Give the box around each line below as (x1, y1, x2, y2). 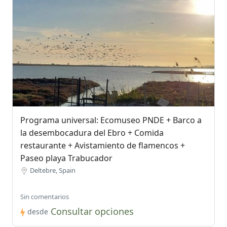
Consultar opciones (51, 205, 134, 217)
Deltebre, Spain (30, 166, 75, 175)
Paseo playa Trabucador (20, 153, 112, 164)
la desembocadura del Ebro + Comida (20, 127, 164, 138)
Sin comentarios (20, 192, 69, 201)
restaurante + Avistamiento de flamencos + (20, 140, 185, 151)
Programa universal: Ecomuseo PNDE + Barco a (20, 115, 202, 126)
